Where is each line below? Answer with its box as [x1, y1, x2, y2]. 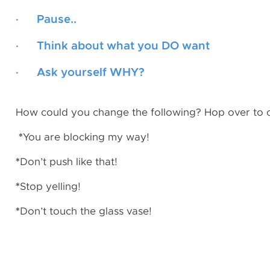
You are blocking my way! [23, 132, 155, 142]
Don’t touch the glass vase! [20, 206, 152, 216]
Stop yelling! [20, 181, 81, 192]
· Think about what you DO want [16, 40, 210, 52]
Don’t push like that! [20, 157, 118, 167]
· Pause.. [16, 14, 77, 25]
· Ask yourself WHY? [16, 67, 145, 78]
